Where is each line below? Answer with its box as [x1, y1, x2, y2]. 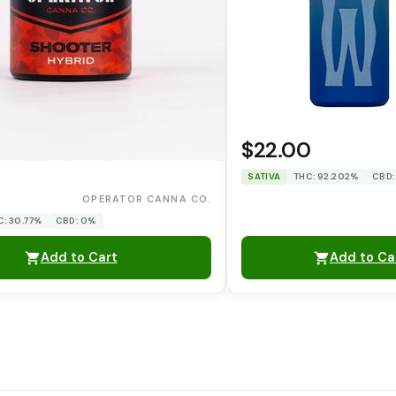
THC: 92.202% [293, 170, 360, 182]
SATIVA [247, 170, 281, 182]
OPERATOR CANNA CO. [82, 192, 211, 205]
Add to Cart [40, 249, 118, 266]
